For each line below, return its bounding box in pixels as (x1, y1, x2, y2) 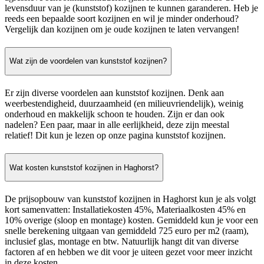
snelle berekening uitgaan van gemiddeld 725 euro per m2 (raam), (5, 226, 249, 236)
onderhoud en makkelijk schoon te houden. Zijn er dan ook (5, 108, 225, 119)
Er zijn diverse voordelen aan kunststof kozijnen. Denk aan (5, 87, 224, 98)
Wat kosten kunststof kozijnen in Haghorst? (9, 163, 159, 172)
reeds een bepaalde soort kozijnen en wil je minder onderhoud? (5, 13, 239, 24)
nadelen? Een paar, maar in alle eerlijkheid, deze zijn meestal (5, 119, 229, 130)
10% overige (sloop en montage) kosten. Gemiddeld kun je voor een (5, 215, 258, 226)
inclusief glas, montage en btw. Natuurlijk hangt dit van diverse (5, 236, 239, 247)
